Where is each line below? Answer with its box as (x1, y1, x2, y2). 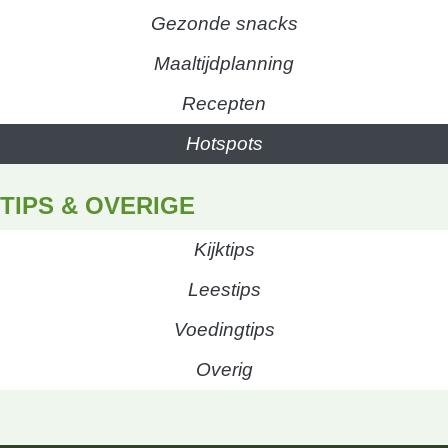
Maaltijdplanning (154, 52, 294, 74)
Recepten (182, 92, 266, 114)
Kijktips (193, 238, 255, 260)
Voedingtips (173, 318, 275, 340)
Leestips (187, 278, 261, 300)
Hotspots (185, 132, 263, 154)
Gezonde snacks (150, 12, 298, 34)
